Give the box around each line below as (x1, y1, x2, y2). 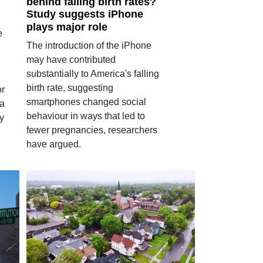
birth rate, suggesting (26, 83, 113, 93)
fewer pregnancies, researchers (26, 125, 157, 135)
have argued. (26, 139, 81, 149)
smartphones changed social (26, 97, 146, 107)
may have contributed (26, 55, 116, 65)
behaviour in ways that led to (26, 111, 145, 121)
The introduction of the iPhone (26, 41, 151, 50)
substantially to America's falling (26, 69, 159, 79)
